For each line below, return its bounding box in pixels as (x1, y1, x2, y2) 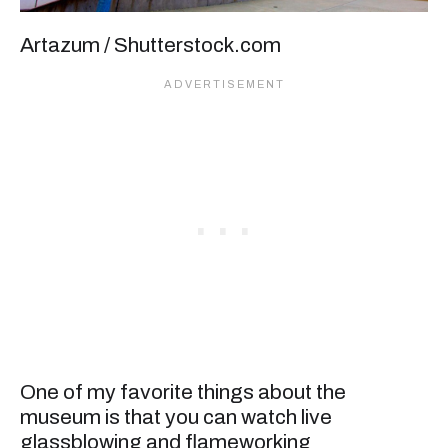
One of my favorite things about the (20, 381, 346, 404)
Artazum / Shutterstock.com (20, 33, 281, 56)
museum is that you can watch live (20, 406, 332, 429)
